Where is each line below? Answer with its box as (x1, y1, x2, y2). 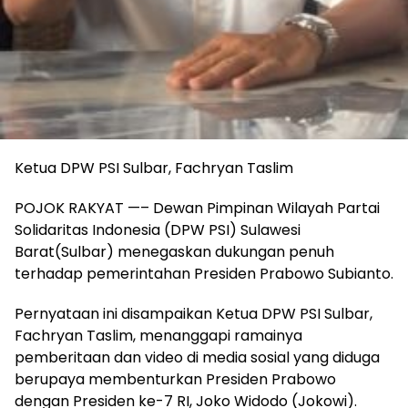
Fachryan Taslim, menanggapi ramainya (15, 324, 302, 346)
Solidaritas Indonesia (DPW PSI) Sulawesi (15, 219, 301, 240)
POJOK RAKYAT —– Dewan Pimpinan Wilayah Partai (15, 197, 380, 219)
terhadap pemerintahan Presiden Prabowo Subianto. (15, 262, 393, 284)
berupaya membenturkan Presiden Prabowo (15, 368, 336, 390)
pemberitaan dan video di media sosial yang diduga (15, 346, 380, 368)
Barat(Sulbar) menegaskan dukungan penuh (15, 240, 334, 262)
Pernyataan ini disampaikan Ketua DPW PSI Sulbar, (15, 302, 372, 324)
